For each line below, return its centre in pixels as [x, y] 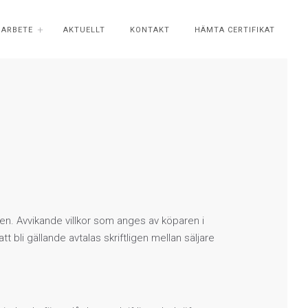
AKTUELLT [84, 30]
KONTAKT [150, 30]
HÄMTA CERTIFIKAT [235, 30]
